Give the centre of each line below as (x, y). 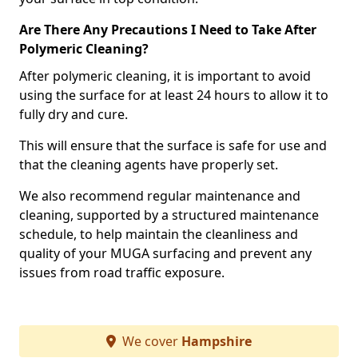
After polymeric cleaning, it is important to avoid (165, 76)
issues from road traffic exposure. (122, 272)
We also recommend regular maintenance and (160, 196)
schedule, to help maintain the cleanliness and (159, 234)
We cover (150, 341)
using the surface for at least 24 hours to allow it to (174, 95)
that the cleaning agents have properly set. (150, 165)
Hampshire (217, 341)
